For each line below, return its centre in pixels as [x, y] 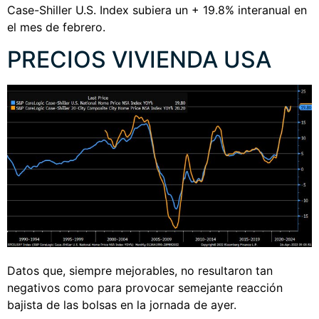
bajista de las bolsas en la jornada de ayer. [122, 304]
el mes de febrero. [58, 27]
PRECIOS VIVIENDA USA [139, 59]
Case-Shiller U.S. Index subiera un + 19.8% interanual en [157, 10]
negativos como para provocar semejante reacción [145, 287]
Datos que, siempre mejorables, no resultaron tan [140, 270]
